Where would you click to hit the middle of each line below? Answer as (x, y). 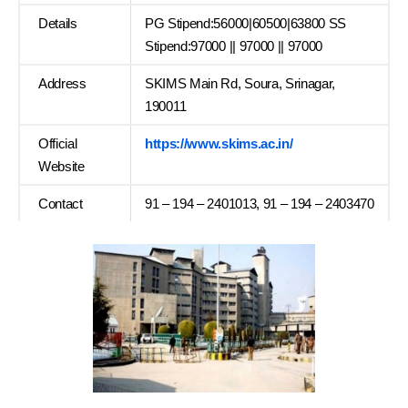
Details (58, 24)
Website (61, 167)
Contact (61, 204)
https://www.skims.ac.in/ (219, 144)
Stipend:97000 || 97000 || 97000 (234, 46)
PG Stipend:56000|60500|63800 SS (246, 24)
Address (62, 84)
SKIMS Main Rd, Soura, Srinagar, (240, 84)
